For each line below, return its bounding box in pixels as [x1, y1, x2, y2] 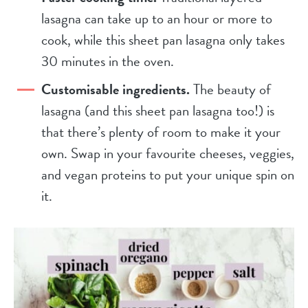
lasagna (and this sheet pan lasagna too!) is [41, 99, 274, 122]
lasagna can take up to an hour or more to [41, 7, 272, 30]
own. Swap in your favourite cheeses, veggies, [41, 142, 294, 164]
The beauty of [190, 78, 271, 100]
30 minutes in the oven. [41, 49, 177, 72]
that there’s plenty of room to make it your [41, 120, 280, 143]
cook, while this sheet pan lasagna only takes [41, 28, 285, 51]
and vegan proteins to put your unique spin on [41, 163, 294, 186]
